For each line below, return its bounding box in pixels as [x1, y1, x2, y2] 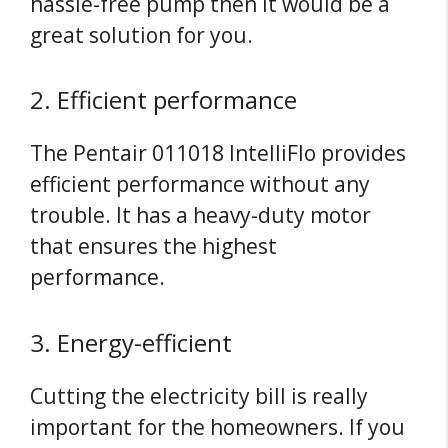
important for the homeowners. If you [30, 412, 405, 441]
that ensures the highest [30, 232, 277, 261]
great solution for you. [30, 20, 253, 49]
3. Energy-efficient [30, 325, 232, 359]
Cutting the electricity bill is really [30, 381, 368, 410]
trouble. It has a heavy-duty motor [30, 201, 371, 230]
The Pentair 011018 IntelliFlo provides [30, 139, 406, 168]
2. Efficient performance [30, 83, 297, 117]
